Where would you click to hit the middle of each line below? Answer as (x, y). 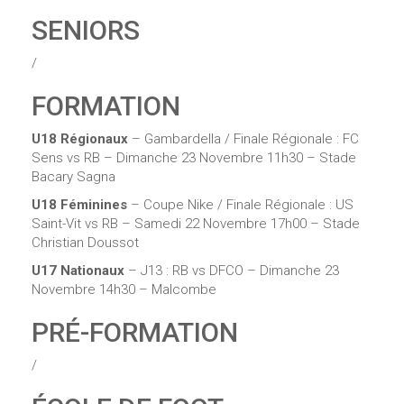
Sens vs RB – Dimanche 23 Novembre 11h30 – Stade (194, 157)
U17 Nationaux (80, 270)
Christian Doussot (85, 242)
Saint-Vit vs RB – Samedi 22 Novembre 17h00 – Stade (196, 223)
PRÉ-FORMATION (135, 332)
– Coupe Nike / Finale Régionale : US (242, 204)
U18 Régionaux (82, 138)
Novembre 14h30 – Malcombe (124, 289)
